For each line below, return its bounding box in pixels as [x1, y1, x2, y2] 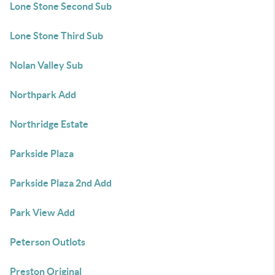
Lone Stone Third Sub [10, 30, 103, 41]
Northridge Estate [10, 118, 88, 130]
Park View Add [10, 207, 75, 218]
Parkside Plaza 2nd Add [10, 177, 112, 188]
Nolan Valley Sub [10, 60, 83, 71]
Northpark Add [10, 89, 76, 100]
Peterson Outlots [10, 236, 85, 247]
